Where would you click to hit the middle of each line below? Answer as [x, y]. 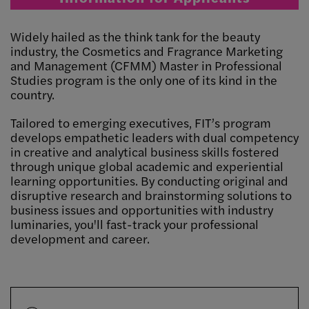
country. [32, 94]
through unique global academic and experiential [147, 166]
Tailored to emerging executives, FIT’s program [141, 123]
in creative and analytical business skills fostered [145, 152]
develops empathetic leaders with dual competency [154, 137]
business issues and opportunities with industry [142, 210]
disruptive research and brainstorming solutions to [151, 195]
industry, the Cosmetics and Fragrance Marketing [147, 51]
